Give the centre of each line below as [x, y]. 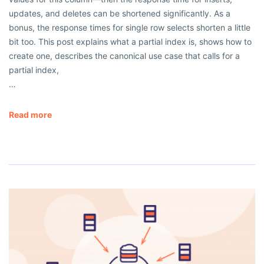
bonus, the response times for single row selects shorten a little [130, 28]
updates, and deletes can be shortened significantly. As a [120, 14]
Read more [30, 115]
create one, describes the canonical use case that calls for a [124, 56]
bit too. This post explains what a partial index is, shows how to [130, 42]
